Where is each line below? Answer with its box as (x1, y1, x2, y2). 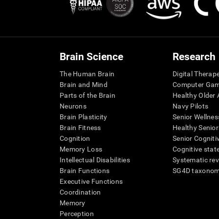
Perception (60, 210, 94, 218)
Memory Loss (60, 145, 103, 153)
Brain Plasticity (60, 113, 108, 121)
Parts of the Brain (60, 91, 116, 100)
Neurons (60, 102, 87, 110)
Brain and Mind (60, 81, 108, 89)
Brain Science (60, 51, 123, 63)
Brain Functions (60, 167, 110, 175)
